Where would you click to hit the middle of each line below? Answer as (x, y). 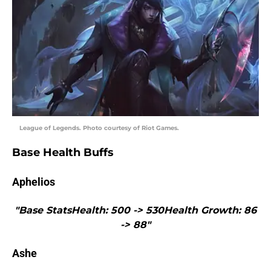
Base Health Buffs (63, 153)
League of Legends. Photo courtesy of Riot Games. (99, 128)
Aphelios (34, 182)
